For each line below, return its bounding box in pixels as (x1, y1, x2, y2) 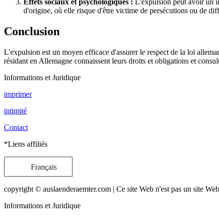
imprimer (4, 90, 32, 99)
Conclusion (4, 25, 60, 38)
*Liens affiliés (4, 140, 47, 149)
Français (28, 162, 57, 171)
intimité (4, 107, 27, 115)
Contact (4, 123, 28, 132)
